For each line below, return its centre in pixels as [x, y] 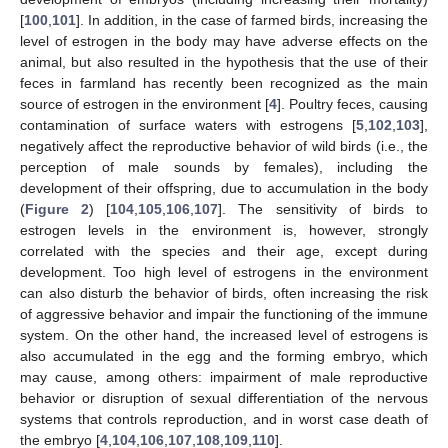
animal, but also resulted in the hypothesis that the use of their [224, 61]
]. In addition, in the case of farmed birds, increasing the [252, 19]
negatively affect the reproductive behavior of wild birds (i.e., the [224, 145]
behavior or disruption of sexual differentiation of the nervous [224, 397]
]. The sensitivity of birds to [323, 208]
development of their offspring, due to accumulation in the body [224, 187]
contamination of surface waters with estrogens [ [188, 124]
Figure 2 [57, 208]
